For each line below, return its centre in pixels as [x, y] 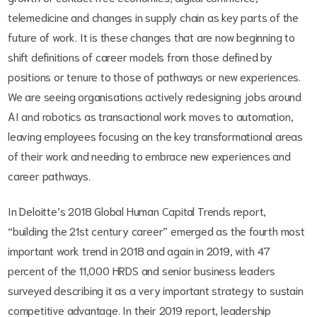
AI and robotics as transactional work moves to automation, [151, 116]
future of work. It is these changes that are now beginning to [151, 37]
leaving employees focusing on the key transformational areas [155, 136]
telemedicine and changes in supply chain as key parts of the [153, 17]
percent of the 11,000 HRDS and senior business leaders [142, 270]
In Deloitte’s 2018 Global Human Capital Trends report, [137, 211]
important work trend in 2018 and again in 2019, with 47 [139, 250]
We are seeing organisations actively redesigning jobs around [155, 96]
